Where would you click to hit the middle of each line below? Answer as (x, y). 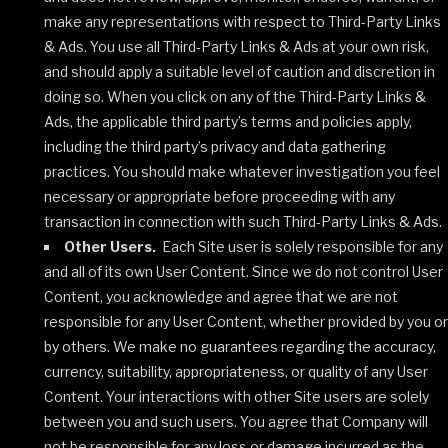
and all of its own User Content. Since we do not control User (243, 271)
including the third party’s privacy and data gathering (215, 146)
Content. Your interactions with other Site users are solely (236, 396)
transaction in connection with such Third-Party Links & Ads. (243, 221)
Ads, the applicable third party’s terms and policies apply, (228, 121)
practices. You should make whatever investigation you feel (242, 171)
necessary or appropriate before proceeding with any (219, 196)
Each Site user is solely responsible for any (302, 246)
